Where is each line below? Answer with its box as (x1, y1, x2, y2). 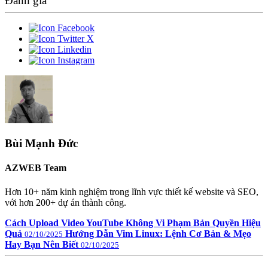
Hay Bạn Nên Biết (5, 239, 78, 249)
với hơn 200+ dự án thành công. (5, 197, 126, 208)
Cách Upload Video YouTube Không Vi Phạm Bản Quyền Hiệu (5, 217, 261, 228)
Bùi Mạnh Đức (5, 137, 78, 150)
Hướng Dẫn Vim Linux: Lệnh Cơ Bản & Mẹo (65, 228, 251, 239)
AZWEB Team (5, 163, 66, 173)
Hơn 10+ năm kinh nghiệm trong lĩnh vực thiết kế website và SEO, (5, 186, 258, 197)
